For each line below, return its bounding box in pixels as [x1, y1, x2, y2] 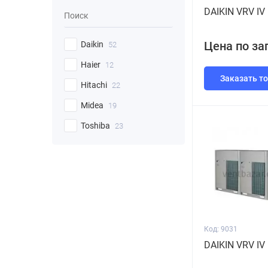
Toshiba [81, 121, 112, 130]
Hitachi [81, 80, 109, 90]
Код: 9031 [204, 225, 237, 233]
